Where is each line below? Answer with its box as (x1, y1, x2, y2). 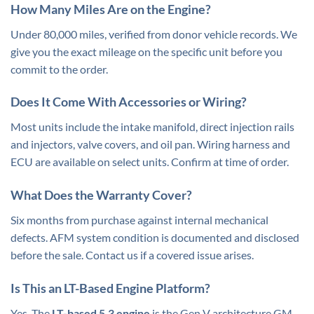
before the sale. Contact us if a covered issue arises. (11, 248, 254, 262)
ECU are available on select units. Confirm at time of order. (11, 155, 289, 169)
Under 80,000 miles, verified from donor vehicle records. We (11, 27, 297, 41)
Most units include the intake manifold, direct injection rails (11, 120, 294, 134)
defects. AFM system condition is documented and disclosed (11, 231, 299, 245)
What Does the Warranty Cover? (11, 187, 192, 203)
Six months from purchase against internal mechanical (11, 213, 268, 227)
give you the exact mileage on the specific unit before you (11, 44, 282, 58)
